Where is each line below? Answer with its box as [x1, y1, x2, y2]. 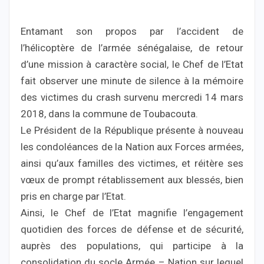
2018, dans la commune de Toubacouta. [21, 107, 198, 120]
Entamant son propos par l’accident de [21, 25, 243, 37]
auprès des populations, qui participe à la [21, 239, 243, 252]
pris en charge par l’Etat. [21, 190, 126, 202]
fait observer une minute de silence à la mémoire [21, 74, 243, 87]
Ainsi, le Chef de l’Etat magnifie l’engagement [21, 206, 243, 219]
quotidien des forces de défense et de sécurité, [21, 223, 243, 235]
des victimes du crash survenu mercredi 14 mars [21, 91, 243, 103]
